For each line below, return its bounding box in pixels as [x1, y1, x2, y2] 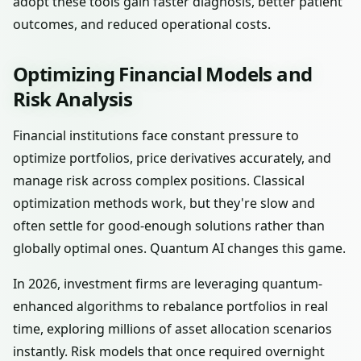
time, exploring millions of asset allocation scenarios [13, 320, 332, 338]
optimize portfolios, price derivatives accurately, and [13, 149, 331, 167]
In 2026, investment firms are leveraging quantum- [13, 275, 322, 293]
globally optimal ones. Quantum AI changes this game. [13, 239, 346, 257]
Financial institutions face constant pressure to [13, 127, 299, 144]
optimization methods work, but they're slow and [13, 194, 315, 212]
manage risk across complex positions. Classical [13, 172, 305, 189]
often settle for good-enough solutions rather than [13, 217, 325, 234]
